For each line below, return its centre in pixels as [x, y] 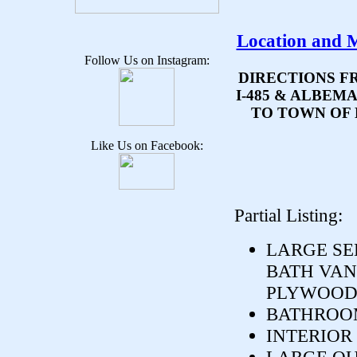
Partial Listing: [288, 215]
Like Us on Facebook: [147, 145]
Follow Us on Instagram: [147, 60]
